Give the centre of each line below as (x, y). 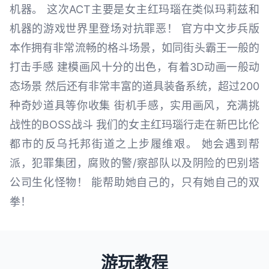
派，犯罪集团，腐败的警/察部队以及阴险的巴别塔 (134, 163)
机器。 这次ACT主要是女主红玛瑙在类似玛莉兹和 (134, 10)
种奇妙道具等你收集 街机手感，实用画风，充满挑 (134, 106)
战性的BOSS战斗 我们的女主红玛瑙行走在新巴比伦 (134, 125)
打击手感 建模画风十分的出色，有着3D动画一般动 (134, 67)
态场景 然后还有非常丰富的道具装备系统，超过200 (134, 86)
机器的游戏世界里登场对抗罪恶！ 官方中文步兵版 (134, 29)
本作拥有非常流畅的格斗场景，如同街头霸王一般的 (134, 48)
